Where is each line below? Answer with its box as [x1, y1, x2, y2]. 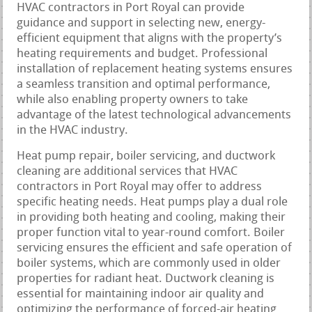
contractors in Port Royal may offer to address [17, 180, 263, 193]
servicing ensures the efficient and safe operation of [17, 242, 292, 254]
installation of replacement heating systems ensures [17, 63, 293, 75]
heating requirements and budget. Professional [17, 47, 268, 60]
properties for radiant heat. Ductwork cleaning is [17, 272, 275, 285]
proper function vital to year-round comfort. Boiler [17, 226, 286, 239]
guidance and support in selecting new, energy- [17, 17, 266, 29]
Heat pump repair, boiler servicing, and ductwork [17, 150, 276, 162]
